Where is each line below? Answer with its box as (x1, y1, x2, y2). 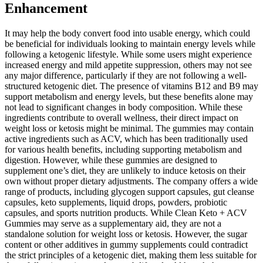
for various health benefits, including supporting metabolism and (5, 144, 242, 155)
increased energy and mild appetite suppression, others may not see (5, 60, 252, 70)
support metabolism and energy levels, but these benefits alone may (5, 92, 253, 102)
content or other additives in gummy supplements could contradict (5, 240, 248, 250)
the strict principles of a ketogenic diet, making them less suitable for (5, 250, 257, 261)
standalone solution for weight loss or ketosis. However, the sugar (5, 229, 247, 240)
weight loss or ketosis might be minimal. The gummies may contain (5, 123, 254, 134)
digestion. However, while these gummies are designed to (5, 155, 217, 166)
